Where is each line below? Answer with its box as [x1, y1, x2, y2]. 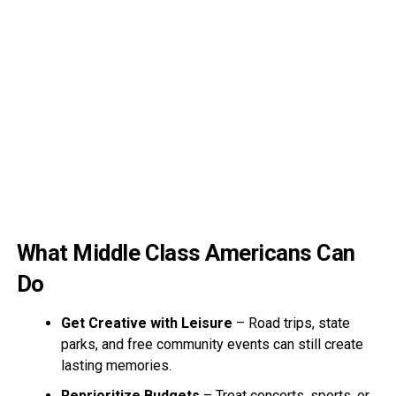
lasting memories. [60, 356, 171, 374]
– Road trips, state [232, 314, 350, 331]
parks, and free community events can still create [60, 335, 363, 353]
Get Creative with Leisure [60, 314, 232, 331]
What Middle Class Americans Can [16, 239, 355, 266]
